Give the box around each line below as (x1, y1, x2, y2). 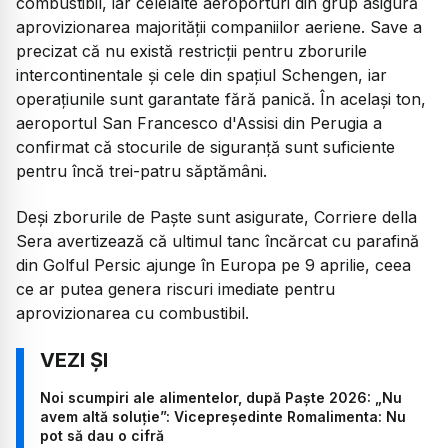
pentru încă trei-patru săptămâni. (16, 161, 267, 182)
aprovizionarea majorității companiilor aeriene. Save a (16, 17, 422, 38)
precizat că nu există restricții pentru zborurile (16, 41, 367, 62)
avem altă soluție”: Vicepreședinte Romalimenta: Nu (40, 407, 406, 425)
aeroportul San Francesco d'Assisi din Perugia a (16, 113, 382, 134)
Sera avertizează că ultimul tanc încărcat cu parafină (16, 231, 419, 252)
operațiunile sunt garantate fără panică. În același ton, (16, 89, 426, 110)
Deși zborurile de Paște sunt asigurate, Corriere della (16, 207, 417, 228)
